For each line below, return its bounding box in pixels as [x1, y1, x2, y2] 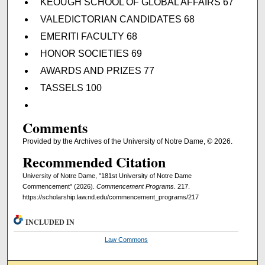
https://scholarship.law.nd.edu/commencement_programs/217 [22, 193, 199, 201]
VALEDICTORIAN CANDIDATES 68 [40, 14, 195, 24]
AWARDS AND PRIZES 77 [40, 65, 154, 76]
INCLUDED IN [25, 217, 75, 228]
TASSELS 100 [40, 82, 102, 93]
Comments [22, 117, 88, 138]
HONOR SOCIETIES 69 [40, 48, 142, 59]
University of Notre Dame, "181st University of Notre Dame [22, 172, 192, 180]
